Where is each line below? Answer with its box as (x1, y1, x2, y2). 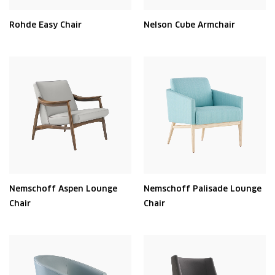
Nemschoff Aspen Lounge (9, 184, 117, 194)
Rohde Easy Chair (9, 20, 82, 30)
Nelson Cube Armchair (144, 20, 235, 30)
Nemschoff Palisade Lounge (144, 184, 261, 194)
